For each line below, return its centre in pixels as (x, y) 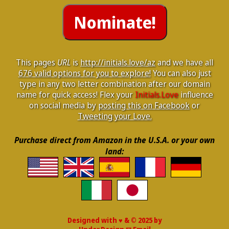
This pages (37, 62)
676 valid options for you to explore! (84, 73)
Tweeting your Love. (114, 116)
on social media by (64, 105)
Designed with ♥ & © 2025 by (114, 220)
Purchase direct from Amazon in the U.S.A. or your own (114, 140)
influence (196, 95)
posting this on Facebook (144, 105)
